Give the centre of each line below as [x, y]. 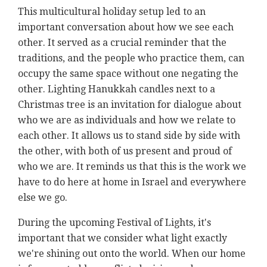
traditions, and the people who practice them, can [131, 58]
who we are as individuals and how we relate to [127, 120]
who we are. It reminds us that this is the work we [132, 167]
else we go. [43, 198]
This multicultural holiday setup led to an [112, 12]
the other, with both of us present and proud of [125, 151]
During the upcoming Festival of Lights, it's [114, 223]
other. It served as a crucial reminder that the [122, 43]
